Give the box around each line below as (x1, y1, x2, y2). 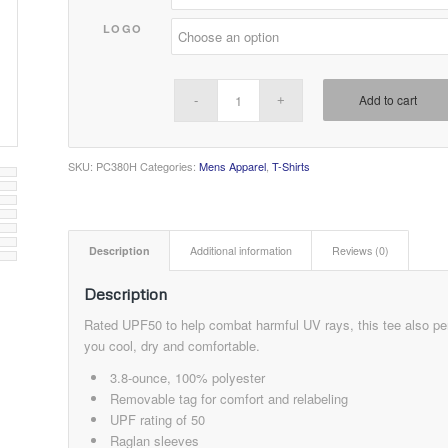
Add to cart (359, 91, 418, 109)
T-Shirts (272, 158, 311, 175)
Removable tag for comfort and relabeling (110, 389, 349, 409)
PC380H (96, 158, 138, 175)
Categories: (140, 158, 200, 175)
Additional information (190, 243, 293, 259)
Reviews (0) (332, 243, 390, 259)
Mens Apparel (199, 158, 267, 175)
